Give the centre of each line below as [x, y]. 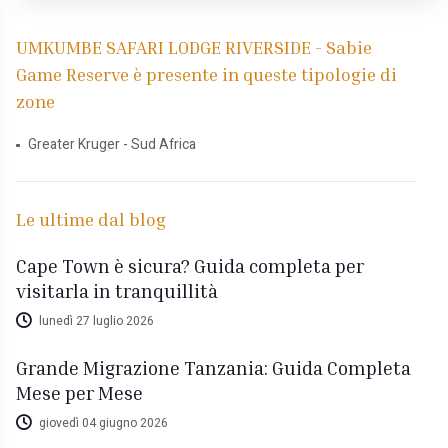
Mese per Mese [80, 393]
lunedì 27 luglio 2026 [96, 320]
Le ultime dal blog [91, 219]
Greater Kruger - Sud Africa [111, 145]
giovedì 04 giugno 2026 [103, 422]
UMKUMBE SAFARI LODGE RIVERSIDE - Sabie [194, 47]
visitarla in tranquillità [117, 291]
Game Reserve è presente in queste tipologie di [207, 74]
